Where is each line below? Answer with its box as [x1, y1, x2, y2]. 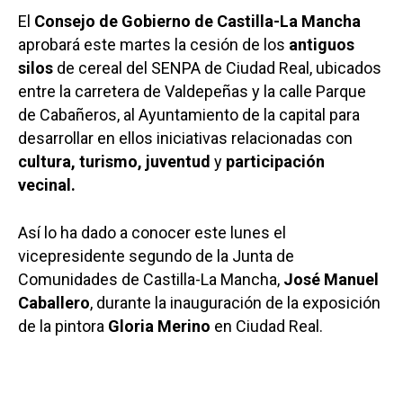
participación [226, 151, 325, 171]
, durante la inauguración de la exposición [90, 292, 381, 312]
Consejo [34, 11, 95, 31]
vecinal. [18, 175, 76, 194]
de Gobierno [99, 11, 191, 31]
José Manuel [283, 269, 379, 289]
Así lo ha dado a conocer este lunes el [18, 222, 286, 242]
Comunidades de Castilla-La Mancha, [18, 269, 283, 289]
